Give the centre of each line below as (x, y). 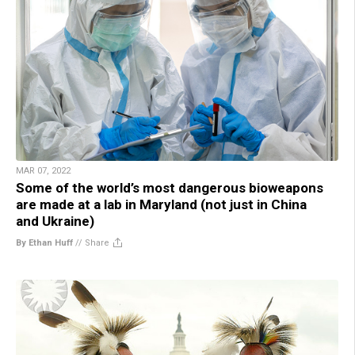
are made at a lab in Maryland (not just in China (161, 204)
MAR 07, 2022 (43, 170)
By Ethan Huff (44, 242)
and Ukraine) (55, 221)
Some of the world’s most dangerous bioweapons (170, 187)
